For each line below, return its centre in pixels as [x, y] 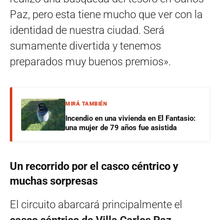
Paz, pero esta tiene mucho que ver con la [106, 15]
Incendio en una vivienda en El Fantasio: [130, 119]
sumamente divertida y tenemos [85, 46]
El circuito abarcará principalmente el [96, 205]
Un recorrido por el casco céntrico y [94, 166]
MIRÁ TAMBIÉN [86, 104]
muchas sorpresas [54, 181]
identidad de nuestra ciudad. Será [87, 30]
